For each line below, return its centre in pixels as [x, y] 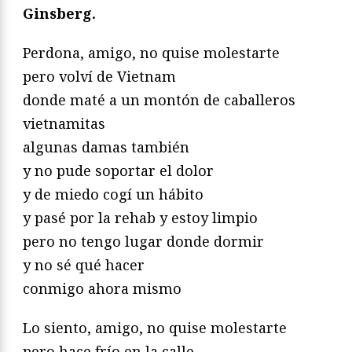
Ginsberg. [59, 13]
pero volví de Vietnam [99, 76]
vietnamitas [64, 123]
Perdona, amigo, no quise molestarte [151, 52]
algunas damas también [106, 147]
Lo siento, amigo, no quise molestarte [155, 327]
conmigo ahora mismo [102, 288]
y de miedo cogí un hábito [113, 194]
